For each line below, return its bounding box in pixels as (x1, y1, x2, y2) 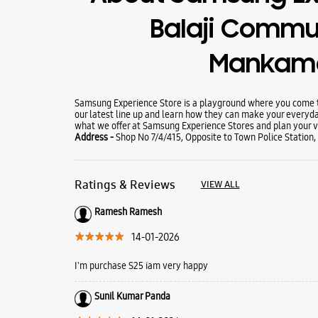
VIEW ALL (200, 177, 240, 190)
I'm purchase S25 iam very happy (74, 258, 208, 272)
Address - (74, 130, 116, 143)
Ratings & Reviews (74, 176, 175, 192)
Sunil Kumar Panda (94, 289, 170, 302)
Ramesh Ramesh (94, 204, 162, 218)
